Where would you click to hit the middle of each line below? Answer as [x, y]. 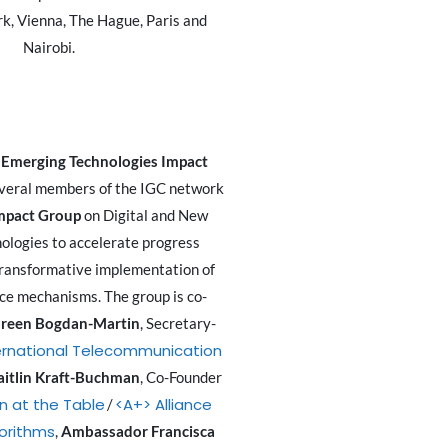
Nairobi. [49, 47]
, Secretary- [177, 323]
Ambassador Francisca [137, 431]
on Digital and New [144, 215]
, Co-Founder [181, 377]
